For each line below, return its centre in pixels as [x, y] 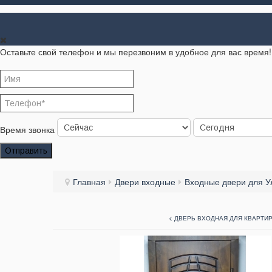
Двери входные [145, 182]
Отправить [26, 151]
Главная [89, 182]
